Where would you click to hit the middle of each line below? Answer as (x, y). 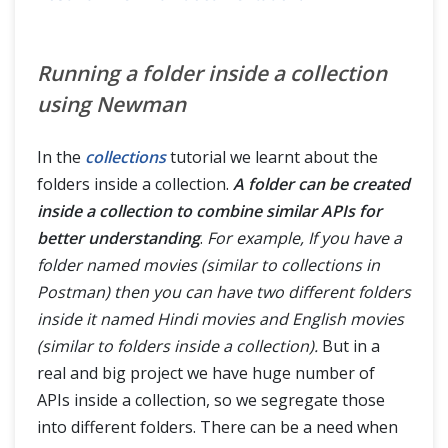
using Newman (111, 104)
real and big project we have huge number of (206, 373)
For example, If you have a (304, 238)
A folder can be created (321, 184)
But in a (349, 346)
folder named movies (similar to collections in (208, 265)
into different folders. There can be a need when (217, 427)
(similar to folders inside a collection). (177, 346)
